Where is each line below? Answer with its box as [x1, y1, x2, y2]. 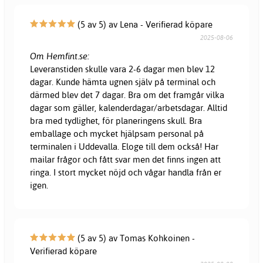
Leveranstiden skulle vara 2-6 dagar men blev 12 [30, 63, 215, 75]
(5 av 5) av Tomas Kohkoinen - [75, 232, 195, 244]
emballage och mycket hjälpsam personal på [30, 127, 204, 139]
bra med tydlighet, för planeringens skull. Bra [30, 114, 203, 126]
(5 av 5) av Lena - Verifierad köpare [75, 18, 213, 30]
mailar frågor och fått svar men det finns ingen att [30, 153, 221, 165]
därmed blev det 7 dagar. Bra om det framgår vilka [30, 89, 225, 100]
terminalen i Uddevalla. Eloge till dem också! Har [30, 140, 219, 152]
